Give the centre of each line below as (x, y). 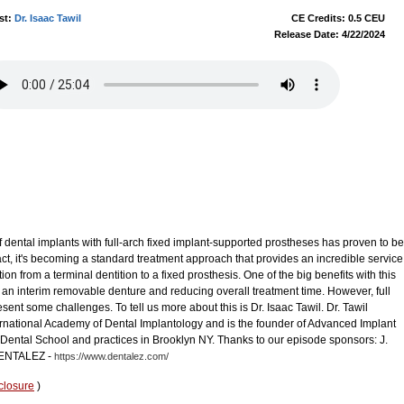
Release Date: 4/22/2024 (330, 34)
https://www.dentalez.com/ (111, 356)
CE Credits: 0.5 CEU (338, 18)
